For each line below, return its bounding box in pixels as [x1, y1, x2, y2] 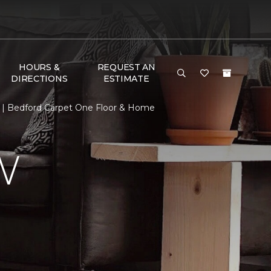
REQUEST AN [97, 62, 155, 73]
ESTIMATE [103, 73, 149, 84]
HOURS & [19, 62, 60, 73]
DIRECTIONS [11, 73, 68, 84]
